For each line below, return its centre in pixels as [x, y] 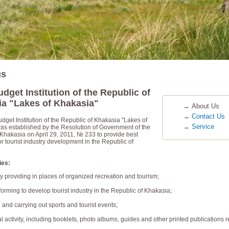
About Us [205, 106]
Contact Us [208, 116]
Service [203, 126]
